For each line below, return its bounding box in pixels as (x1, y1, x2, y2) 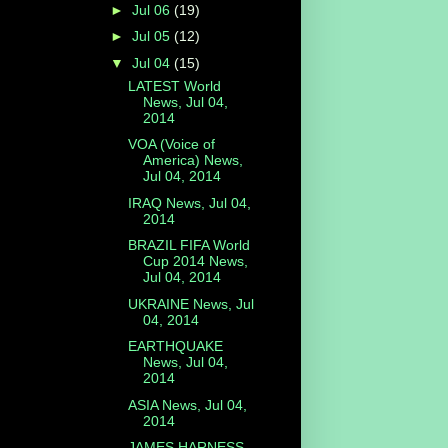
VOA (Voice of (127, 136, 215, 153)
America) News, (142, 152, 243, 169)
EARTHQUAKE (127, 338, 223, 355)
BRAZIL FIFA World (127, 237, 250, 254)
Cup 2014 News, (142, 253, 248, 270)
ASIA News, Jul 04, (127, 396, 247, 413)
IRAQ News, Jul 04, (127, 194, 251, 211)
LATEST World (127, 77, 221, 94)
